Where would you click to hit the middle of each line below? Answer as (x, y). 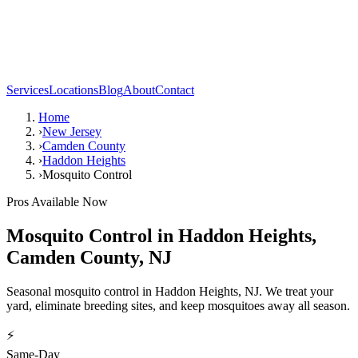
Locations (74, 90)
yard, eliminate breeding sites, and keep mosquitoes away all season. (178, 305)
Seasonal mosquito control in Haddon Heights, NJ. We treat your (170, 291)
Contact (175, 90)
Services (28, 90)
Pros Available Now (57, 202)
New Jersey (72, 131)
